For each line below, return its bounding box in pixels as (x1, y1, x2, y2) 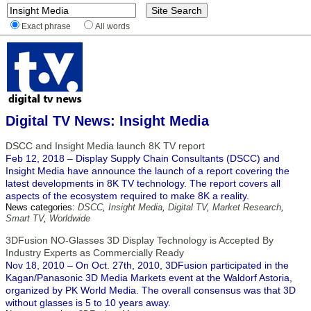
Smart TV (6, 213, 44, 224)
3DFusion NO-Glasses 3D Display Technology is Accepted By (6, 235, 274, 246)
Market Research (212, 202, 281, 212)
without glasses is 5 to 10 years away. (6, 297, 171, 308)
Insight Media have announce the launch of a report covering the (6, 165, 289, 176)
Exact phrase (22, 22, 71, 31)
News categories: (6, 202, 78, 212)
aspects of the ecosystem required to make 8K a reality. (6, 190, 249, 201)
